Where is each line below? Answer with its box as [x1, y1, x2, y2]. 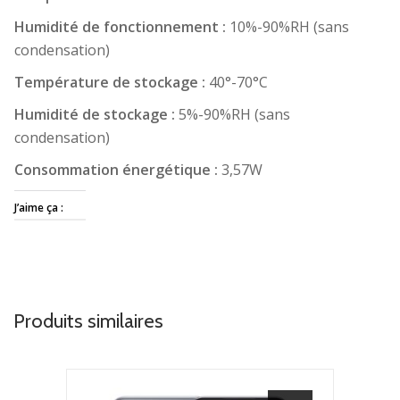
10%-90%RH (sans [229, 16, 349, 37]
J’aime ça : [14, 199, 63, 215]
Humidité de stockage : [14, 104, 179, 124]
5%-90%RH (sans [179, 104, 290, 124]
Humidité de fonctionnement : [14, 16, 229, 37]
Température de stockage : [14, 71, 209, 92]
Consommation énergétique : [14, 159, 221, 179]
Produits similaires [13, 308, 163, 333]
